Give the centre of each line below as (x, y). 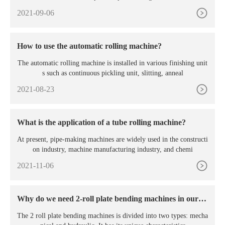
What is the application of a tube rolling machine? (101, 122)
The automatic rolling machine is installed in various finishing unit (113, 63)
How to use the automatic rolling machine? (89, 46)
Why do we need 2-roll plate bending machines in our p (111, 198)
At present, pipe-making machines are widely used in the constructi (113, 139)
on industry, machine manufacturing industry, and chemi (113, 149)
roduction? (36, 208)
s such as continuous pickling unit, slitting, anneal (113, 73)
